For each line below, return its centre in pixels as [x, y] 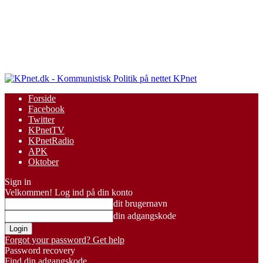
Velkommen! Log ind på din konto [69, 192]
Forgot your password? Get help [65, 240]
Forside [42, 98]
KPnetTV [46, 130]
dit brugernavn [140, 203]
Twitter [41, 119]
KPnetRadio [51, 141]
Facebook [46, 109]
